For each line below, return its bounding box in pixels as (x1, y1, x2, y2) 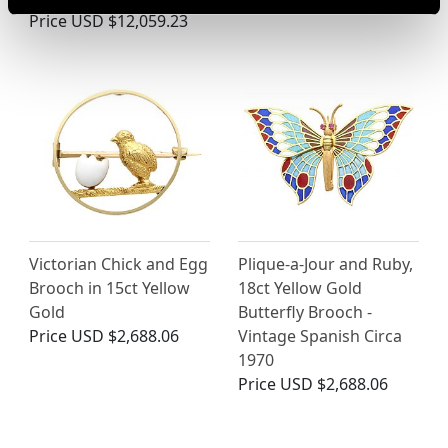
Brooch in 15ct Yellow (29, 276, 190, 299)
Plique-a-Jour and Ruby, (238, 252, 413, 275)
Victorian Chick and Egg (29, 252, 208, 275)
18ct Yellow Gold (238, 276, 362, 299)
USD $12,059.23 (71, 9, 188, 32)
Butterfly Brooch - (238, 300, 372, 323)
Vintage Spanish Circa (238, 324, 402, 347)
